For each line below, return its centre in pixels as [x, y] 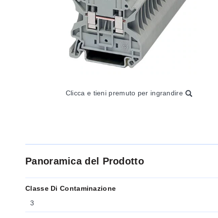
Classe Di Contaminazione [71, 188]
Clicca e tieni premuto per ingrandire [124, 93]
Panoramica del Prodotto [85, 161]
